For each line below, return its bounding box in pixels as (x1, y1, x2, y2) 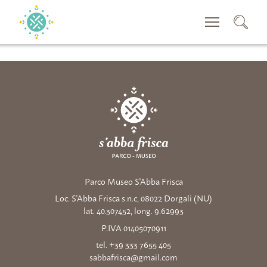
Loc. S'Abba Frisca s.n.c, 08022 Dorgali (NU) (55, 191, 212, 206)
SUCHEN (204, 15, 236, 25)
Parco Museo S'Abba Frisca (84, 174, 183, 189)
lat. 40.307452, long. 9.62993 (83, 203, 184, 218)
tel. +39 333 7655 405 (96, 237, 171, 252)
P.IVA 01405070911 (101, 220, 166, 235)
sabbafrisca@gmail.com (89, 249, 178, 264)
